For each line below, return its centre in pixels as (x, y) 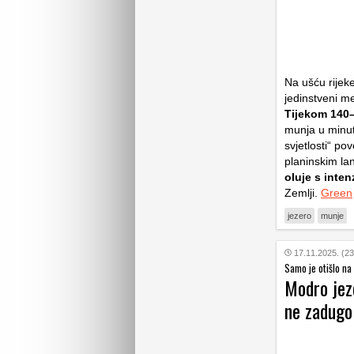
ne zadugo (318, 310)
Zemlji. (303, 192)
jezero (299, 215)
